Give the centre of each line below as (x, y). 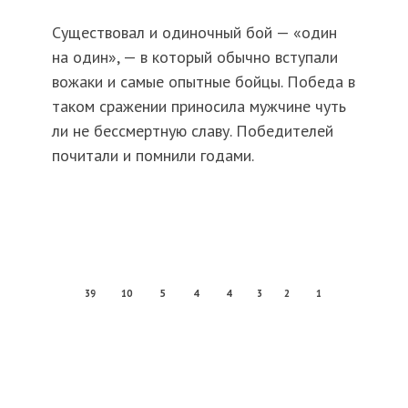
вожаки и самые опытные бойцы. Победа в (203, 82)
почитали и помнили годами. (153, 156)
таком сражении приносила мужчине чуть (199, 107)
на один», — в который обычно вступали (194, 57)
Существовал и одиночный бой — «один (194, 33)
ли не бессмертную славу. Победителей (192, 131)
